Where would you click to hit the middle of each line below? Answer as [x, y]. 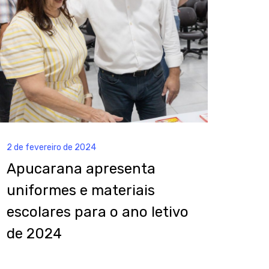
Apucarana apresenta [81, 169]
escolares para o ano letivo [98, 212]
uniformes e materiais [81, 191]
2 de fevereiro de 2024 [51, 148]
